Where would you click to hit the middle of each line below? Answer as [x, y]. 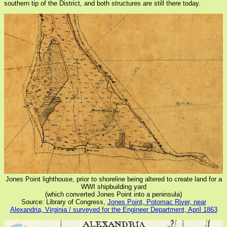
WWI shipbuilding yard [113, 186]
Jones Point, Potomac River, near [157, 202]
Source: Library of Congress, [64, 202]
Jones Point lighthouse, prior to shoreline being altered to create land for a [113, 179]
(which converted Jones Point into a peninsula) [113, 194]
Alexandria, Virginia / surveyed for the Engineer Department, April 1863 [113, 209]
